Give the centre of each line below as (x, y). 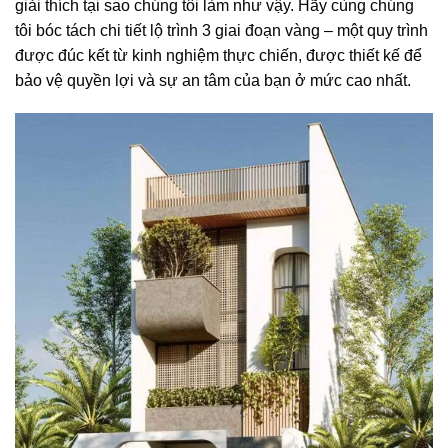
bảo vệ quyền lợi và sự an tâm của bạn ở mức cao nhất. (213, 80)
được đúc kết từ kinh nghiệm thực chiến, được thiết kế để (218, 55)
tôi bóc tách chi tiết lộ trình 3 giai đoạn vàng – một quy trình (221, 30)
